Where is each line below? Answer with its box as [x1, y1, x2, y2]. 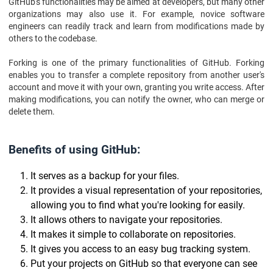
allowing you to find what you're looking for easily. [30, 199, 245, 211]
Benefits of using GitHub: [9, 143, 140, 157]
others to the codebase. [9, 34, 97, 43]
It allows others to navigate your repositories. [30, 214, 222, 225]
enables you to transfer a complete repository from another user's [9, 70, 264, 80]
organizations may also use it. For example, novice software [9, 9, 264, 19]
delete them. [9, 107, 55, 116]
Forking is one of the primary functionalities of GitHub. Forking [9, 58, 264, 68]
